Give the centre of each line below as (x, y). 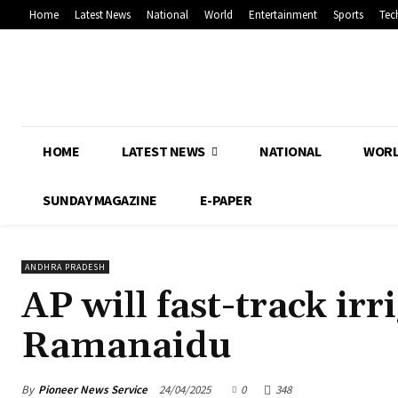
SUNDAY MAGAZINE (100, 200)
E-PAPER (225, 200)
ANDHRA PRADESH (65, 267)
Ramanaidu (127, 347)
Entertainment (283, 15)
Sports (348, 15)
